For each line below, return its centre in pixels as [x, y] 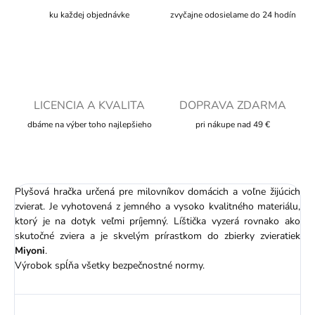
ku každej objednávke [89, 15]
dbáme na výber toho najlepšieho [89, 125]
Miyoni [30, 251]
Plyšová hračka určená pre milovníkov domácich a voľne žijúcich [157, 192]
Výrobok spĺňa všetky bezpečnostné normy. [110, 266]
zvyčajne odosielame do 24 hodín [233, 15]
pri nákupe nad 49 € [233, 125]
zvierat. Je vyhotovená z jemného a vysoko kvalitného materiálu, [157, 207]
